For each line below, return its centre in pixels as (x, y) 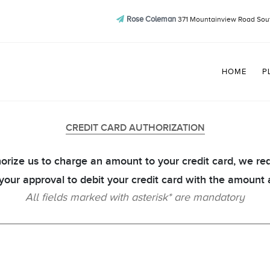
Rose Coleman (151, 19)
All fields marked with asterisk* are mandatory (135, 197)
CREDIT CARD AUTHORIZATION (135, 128)
